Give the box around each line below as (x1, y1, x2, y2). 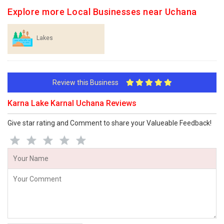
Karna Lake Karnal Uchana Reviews (7, 98, 136, 108)
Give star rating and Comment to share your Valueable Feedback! (7, 119, 211, 127)
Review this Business (52, 78, 126, 86)
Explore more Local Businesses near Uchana (7, 6, 197, 17)
